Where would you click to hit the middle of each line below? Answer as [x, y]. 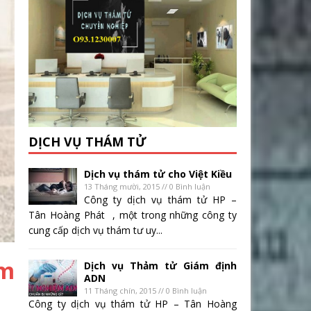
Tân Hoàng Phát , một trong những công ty [133, 215]
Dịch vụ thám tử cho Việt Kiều [158, 174]
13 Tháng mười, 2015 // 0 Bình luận [147, 187]
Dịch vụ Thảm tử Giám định [160, 266]
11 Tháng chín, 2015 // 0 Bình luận [145, 291]
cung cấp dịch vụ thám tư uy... [95, 230]
